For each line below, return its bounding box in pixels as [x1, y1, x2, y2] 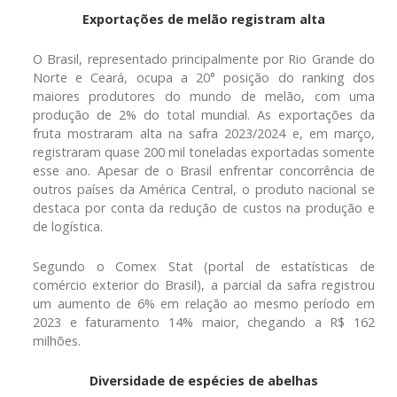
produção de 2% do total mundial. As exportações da [33, 105, 375, 123]
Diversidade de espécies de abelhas [90, 371, 318, 389]
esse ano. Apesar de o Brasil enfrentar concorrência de [33, 161, 375, 179]
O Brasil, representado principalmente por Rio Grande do [33, 50, 375, 67]
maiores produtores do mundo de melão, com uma [33, 87, 375, 105]
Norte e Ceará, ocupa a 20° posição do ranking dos [33, 68, 375, 86]
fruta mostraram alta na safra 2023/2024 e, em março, [33, 124, 375, 142]
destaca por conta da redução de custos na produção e [33, 198, 375, 216]
